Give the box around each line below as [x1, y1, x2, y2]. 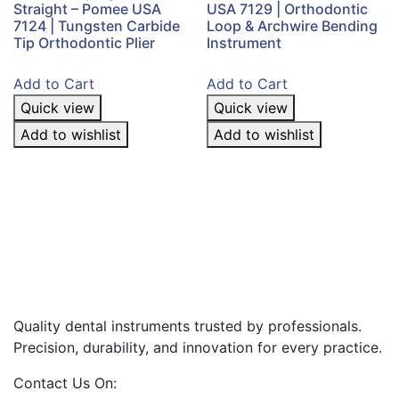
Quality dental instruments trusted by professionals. [13, 316, 362, 335]
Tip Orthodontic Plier [13, 34, 155, 53]
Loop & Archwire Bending [207, 17, 379, 36]
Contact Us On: [13, 373, 117, 392]
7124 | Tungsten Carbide [13, 17, 180, 36]
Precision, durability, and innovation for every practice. [13, 338, 382, 356]
